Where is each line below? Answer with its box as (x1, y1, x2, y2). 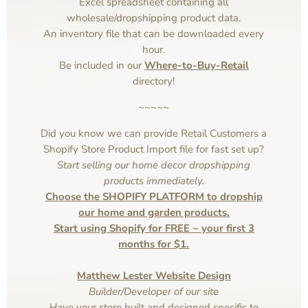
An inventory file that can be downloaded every (43, 27, 265, 41)
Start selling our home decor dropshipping (57, 158, 251, 173)
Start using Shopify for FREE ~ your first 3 (53, 221, 254, 236)
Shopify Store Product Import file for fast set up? (43, 142, 265, 157)
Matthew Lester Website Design (76, 269, 231, 283)
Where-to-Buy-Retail (144, 58, 249, 73)
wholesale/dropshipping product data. (67, 11, 241, 25)
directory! (133, 74, 175, 89)
